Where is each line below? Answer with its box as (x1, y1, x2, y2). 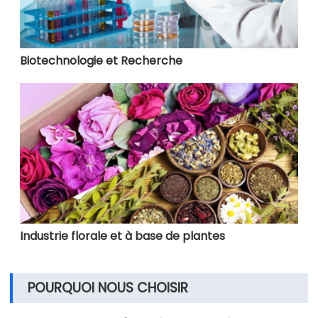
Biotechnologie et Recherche (20, 53, 182, 70)
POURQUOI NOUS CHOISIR (28, 278, 188, 298)
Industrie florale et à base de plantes (20, 228, 225, 245)
